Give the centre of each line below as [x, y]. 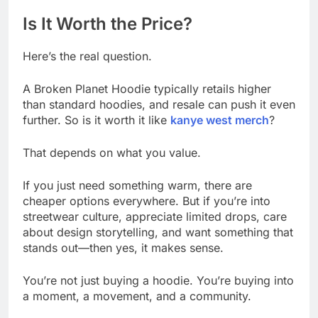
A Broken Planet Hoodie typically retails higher [147, 89]
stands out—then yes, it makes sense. [123, 248]
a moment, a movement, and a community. [137, 296]
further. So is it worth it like [97, 120]
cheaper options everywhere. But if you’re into [147, 201]
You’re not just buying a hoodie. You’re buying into [158, 281]
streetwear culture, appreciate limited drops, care [155, 217]
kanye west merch [220, 120]
